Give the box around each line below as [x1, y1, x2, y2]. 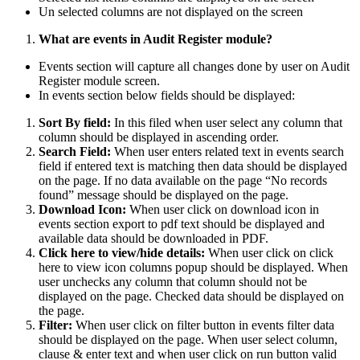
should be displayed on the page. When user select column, [39, 332, 337, 346]
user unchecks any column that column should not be [39, 274, 307, 288]
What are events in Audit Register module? [39, 31, 272, 46]
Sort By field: [39, 115, 111, 129]
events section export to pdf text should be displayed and [39, 216, 325, 231]
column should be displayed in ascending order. [39, 129, 279, 144]
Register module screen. [39, 73, 160, 88]
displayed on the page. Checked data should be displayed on [39, 288, 344, 303]
